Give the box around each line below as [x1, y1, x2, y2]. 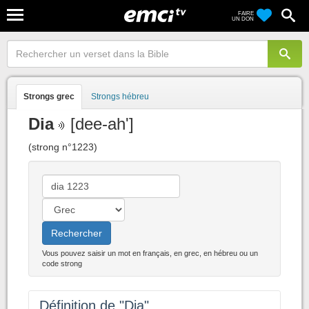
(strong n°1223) [28, 141, 97, 152]
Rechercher [51, 228, 102, 239]
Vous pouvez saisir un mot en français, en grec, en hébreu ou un [42, 249, 258, 257]
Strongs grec [23, 92, 74, 101]
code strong [42, 259, 82, 268]
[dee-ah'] [66, 114, 134, 133]
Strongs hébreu [91, 92, 149, 101]
